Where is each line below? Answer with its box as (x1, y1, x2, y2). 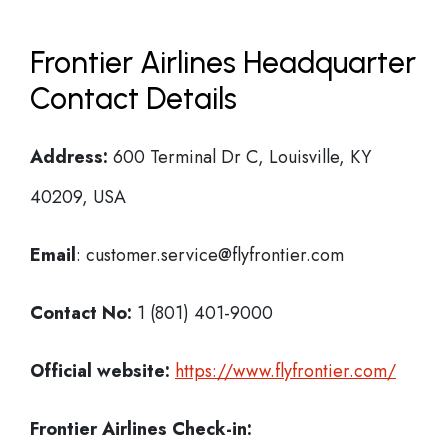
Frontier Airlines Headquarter (30, 44, 416, 81)
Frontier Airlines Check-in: (30, 416, 252, 442)
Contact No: (30, 300, 132, 326)
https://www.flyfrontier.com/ (175, 358, 396, 384)
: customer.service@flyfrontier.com (76, 242, 344, 268)
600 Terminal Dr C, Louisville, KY (108, 144, 371, 170)
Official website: (30, 358, 170, 384)
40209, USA (30, 184, 126, 210)
